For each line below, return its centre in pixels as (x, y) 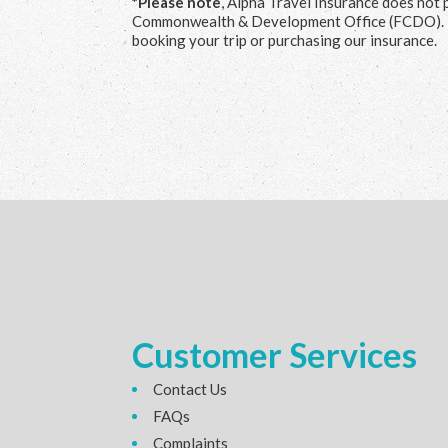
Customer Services (274, 354)
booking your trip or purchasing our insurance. (284, 39)
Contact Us (190, 388)
